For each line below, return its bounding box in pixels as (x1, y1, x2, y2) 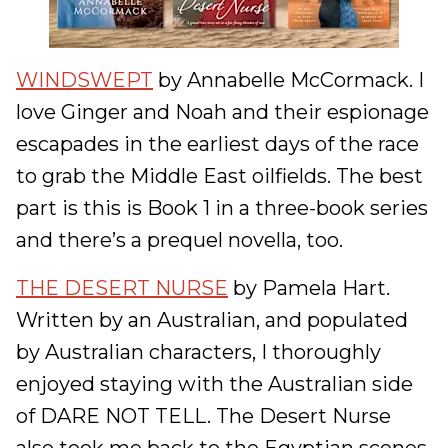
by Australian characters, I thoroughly (16, 340, 381, 364)
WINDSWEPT (16, 68, 153, 92)
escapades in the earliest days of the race (16, 132, 419, 156)
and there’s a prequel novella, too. (16, 228, 343, 252)
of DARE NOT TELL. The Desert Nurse (16, 404, 391, 428)
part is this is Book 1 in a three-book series (16, 196, 428, 220)
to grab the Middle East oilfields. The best (16, 164, 423, 188)
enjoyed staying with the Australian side (16, 372, 413, 396)
